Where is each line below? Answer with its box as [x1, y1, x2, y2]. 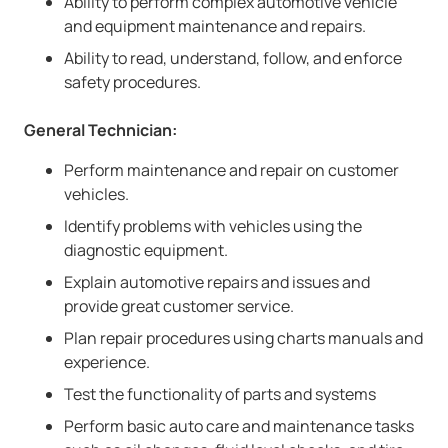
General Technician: [24, 119, 177, 141]
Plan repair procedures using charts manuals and [64, 327, 423, 349]
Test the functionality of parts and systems [64, 383, 376, 405]
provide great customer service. [64, 295, 294, 317]
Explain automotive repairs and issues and [64, 271, 370, 293]
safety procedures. [64, 71, 201, 93]
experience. [64, 351, 150, 373]
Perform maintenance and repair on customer [64, 159, 399, 181]
